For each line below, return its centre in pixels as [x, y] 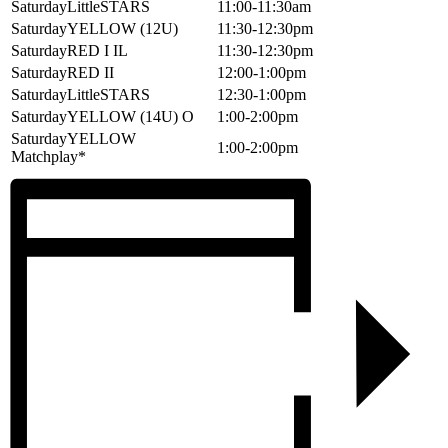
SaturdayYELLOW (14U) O [102, 116]
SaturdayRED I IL [69, 50]
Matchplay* [48, 156]
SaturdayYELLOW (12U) [94, 28]
